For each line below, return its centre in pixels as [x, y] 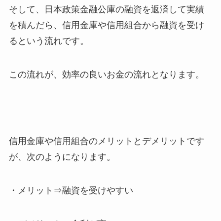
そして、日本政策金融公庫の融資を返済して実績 [106, 9]
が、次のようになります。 [62, 157]
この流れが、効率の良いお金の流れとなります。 [106, 74]
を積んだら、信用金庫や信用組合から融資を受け [106, 25]
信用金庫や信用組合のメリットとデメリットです [106, 141]
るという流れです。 [49, 41]
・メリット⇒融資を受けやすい [71, 190]
